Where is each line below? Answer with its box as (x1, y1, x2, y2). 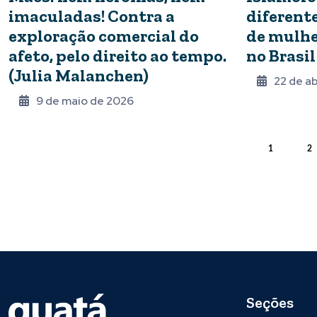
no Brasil (246, 45, 316, 67)
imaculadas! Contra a (8, 6, 175, 27)
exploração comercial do (8, 25, 199, 47)
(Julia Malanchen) (8, 65, 149, 86)
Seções (246, 293, 294, 313)
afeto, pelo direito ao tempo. (8, 45, 226, 67)
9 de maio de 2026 (36, 93, 134, 109)
